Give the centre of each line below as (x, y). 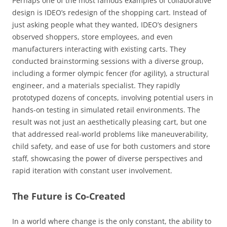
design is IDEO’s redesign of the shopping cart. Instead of (109, 13)
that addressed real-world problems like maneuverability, (110, 134)
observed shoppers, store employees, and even (92, 37)
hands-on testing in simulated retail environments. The (106, 110)
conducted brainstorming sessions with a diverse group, (108, 61)
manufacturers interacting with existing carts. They (99, 49)
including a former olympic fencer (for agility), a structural (111, 73)
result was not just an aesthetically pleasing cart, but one (109, 122)
